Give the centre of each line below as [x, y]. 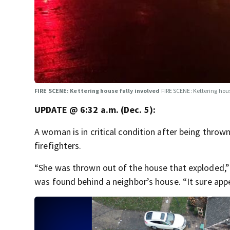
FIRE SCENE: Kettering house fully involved [98, 91]
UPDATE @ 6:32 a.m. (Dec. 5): [95, 110]
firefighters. [58, 146]
